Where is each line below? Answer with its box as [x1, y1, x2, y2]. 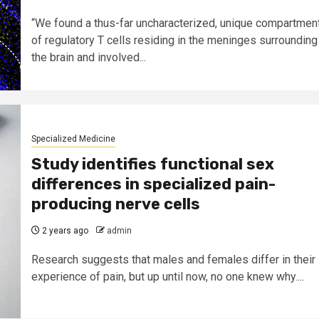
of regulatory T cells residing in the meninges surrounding [31, 33, 318, 48]
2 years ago [39, 226, 88, 236]
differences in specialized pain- [31, 174, 276, 194]
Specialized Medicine [31, 134, 115, 145]
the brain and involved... [31, 51, 146, 65]
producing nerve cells [31, 194, 200, 214]
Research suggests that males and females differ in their [31, 253, 315, 267]
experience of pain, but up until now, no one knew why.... [31, 270, 304, 284]
